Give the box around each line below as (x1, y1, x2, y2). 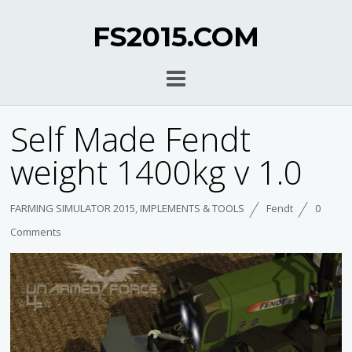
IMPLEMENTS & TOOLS (140, 201, 245, 216)
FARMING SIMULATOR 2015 (10, 201, 136, 216)
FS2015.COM (92, 20, 259, 53)
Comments (10, 225, 62, 240)
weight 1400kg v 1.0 (10, 149, 303, 195)
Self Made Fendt (10, 116, 251, 162)
